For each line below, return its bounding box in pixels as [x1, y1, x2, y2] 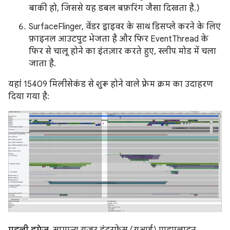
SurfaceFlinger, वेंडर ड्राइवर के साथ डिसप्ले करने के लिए [29, 22, 221, 32]
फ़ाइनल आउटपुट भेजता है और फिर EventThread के [29, 34, 208, 44]
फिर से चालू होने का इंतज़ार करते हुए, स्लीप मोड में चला [29, 46, 216, 56]
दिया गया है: [8, 91, 49, 102]
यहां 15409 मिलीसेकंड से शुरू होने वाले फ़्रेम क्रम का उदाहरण [8, 79, 213, 89]
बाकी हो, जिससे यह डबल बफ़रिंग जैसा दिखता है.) [29, 3, 200, 13]
